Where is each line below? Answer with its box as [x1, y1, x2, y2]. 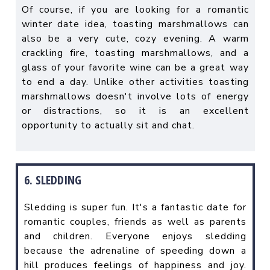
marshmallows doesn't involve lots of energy [21, 89, 249, 103]
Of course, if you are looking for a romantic [21, 2, 249, 16]
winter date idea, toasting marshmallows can [21, 17, 249, 31]
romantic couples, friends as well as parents [24, 215, 246, 228]
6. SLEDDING [24, 171, 81, 188]
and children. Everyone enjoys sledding [24, 229, 246, 243]
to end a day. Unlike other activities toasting [21, 75, 249, 89]
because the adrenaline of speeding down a [24, 243, 246, 257]
